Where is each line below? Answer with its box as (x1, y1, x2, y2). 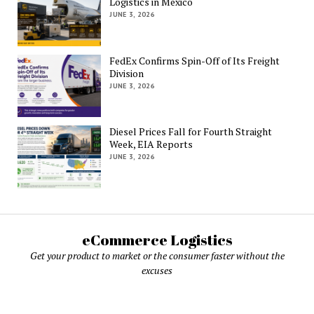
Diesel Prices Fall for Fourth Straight (109, 125, 273, 139)
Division (109, 66, 144, 80)
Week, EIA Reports (109, 137, 193, 151)
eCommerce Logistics (81, 230, 233, 250)
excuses (142, 264, 172, 277)
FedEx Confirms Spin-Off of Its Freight (109, 53, 280, 67)
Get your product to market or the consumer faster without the (29, 249, 285, 262)
